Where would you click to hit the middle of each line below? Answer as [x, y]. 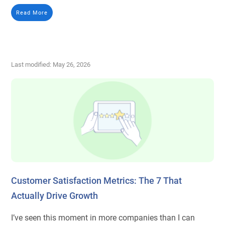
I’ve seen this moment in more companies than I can [103, 217]
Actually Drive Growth [55, 195]
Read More [32, 12]
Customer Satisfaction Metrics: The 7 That [97, 180]
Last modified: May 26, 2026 [51, 64]
